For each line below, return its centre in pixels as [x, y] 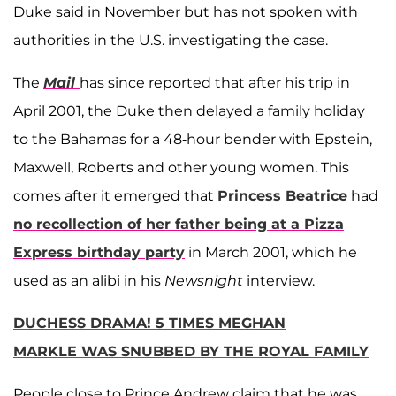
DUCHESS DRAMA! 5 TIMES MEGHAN [149, 323]
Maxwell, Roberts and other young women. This [181, 167]
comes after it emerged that [115, 195]
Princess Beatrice [282, 195]
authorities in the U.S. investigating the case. [171, 40]
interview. [279, 280]
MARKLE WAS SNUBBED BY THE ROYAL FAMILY [191, 351]
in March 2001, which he [271, 252]
